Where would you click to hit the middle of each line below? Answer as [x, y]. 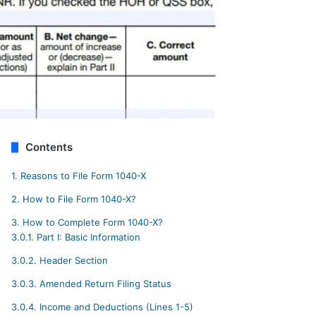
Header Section [73, 261]
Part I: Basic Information [87, 237]
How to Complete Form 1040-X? [92, 223]
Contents [49, 147]
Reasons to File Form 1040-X [82, 176]
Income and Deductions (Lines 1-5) [115, 307]
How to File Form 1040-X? [78, 199]
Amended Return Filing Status [104, 284]
